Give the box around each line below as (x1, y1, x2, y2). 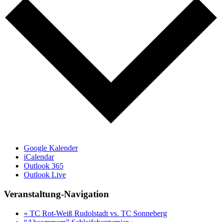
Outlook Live (24, 170, 66, 179)
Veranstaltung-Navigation (4, 189, 109, 200)
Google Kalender (24, 144, 78, 153)
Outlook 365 (24, 162, 63, 170)
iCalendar (24, 153, 54, 162)
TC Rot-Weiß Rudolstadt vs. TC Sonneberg (28, 209, 167, 218)
